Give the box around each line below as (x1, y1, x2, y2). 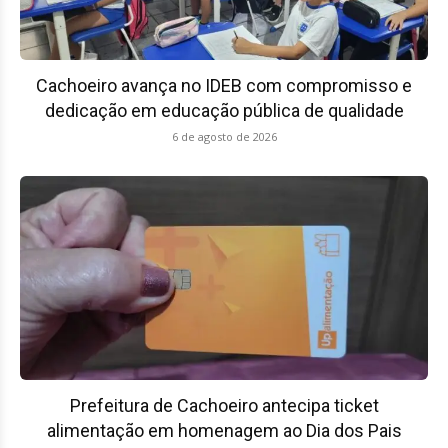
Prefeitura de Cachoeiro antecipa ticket (69, 394, 379, 416)
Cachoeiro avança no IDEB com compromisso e (36, 74, 412, 96)
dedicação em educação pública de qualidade (44, 99, 404, 121)
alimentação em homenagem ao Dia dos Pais (46, 419, 402, 441)
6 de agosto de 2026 (171, 128, 277, 144)
